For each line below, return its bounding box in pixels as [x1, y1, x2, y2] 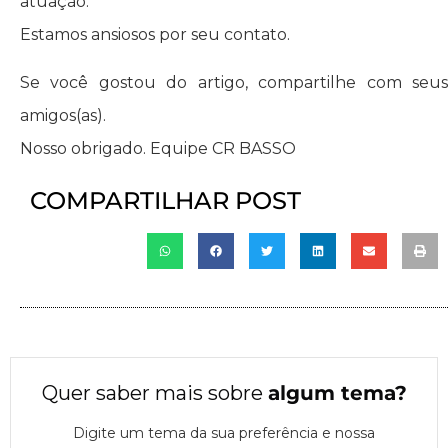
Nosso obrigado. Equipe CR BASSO [20, 138, 296, 158]
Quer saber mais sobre [41, 381, 268, 406]
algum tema [267, 381, 395, 406]
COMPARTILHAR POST [30, 186, 301, 216]
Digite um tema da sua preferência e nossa [73, 423, 375, 442]
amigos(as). [20, 105, 106, 125]
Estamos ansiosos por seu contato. [20, 25, 290, 45]
